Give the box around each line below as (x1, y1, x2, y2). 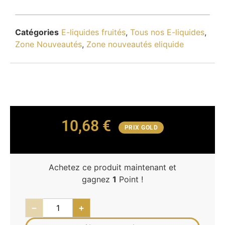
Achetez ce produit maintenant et (49, 162, 176, 172)
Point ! (117, 174, 143, 184)
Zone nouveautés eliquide (86, 39, 184, 50)
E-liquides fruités (61, 27, 126, 38)
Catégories (15, 27, 59, 38)
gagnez (82, 174, 113, 184)
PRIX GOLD (124, 124, 158, 131)
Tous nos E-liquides (130, 27, 204, 38)
